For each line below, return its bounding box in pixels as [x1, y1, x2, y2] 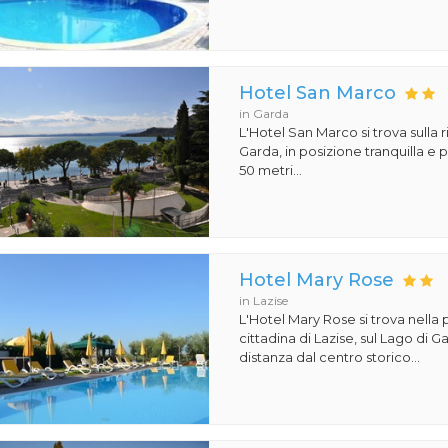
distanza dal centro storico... [239, 349, 421, 365]
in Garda [239, 106, 290, 121]
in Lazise [239, 293, 289, 308]
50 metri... [239, 162, 303, 178]
